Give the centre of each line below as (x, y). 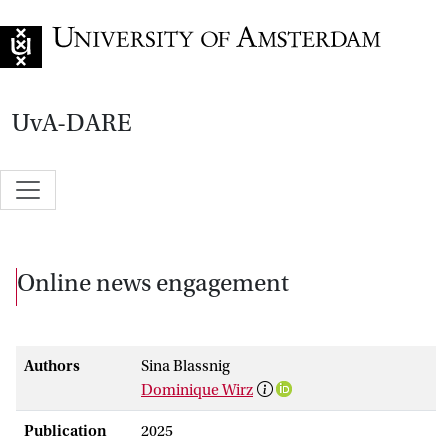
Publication (65, 430)
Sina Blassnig (185, 365)
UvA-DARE (72, 123)
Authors (52, 365)
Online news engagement (153, 282)
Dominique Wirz (197, 389)
